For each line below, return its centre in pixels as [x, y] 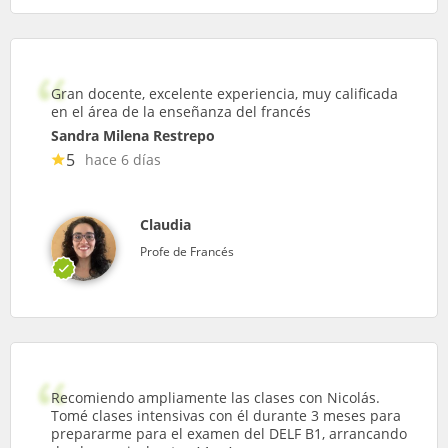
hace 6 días [123, 159]
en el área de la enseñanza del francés [181, 111]
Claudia [165, 224]
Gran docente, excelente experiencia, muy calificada [224, 93]
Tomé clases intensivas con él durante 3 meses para [226, 415]
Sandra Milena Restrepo [133, 135]
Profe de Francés [187, 251]
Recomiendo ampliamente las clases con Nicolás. [215, 397]
